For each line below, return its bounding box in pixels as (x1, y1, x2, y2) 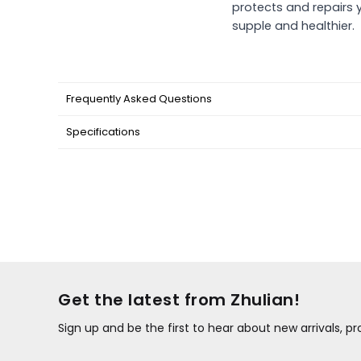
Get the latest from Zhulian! (58, 288, 300, 311)
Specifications (66, 123, 140, 139)
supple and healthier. (232, 17, 355, 34)
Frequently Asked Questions (66, 90, 212, 106)
